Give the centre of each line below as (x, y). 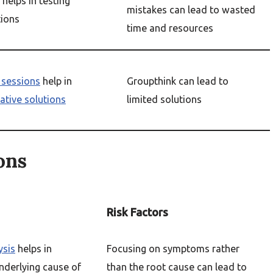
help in (56, 81)
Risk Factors (137, 212)
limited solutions (164, 99)
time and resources (170, 28)
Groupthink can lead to (178, 81)
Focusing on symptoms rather (173, 249)
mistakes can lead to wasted (191, 10)
